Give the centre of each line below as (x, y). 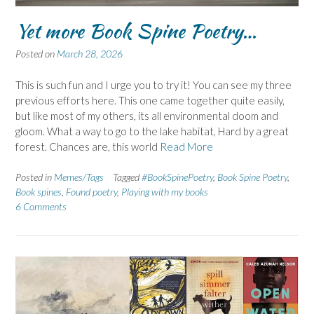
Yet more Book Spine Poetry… (136, 31)
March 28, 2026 (90, 54)
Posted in (35, 177)
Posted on (36, 54)
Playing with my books (165, 192)
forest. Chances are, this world (88, 146)
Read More (186, 146)
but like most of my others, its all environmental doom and (147, 115)
